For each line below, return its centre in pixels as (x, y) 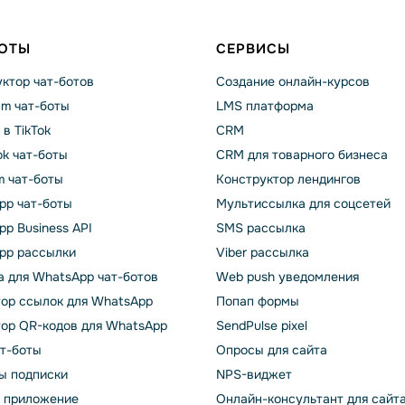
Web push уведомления (287, 276)
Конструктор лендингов (288, 179)
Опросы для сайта (272, 349)
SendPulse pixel (262, 325)
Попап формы (258, 301)
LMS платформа (265, 105)
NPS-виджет (254, 374)
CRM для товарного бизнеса (302, 154)
